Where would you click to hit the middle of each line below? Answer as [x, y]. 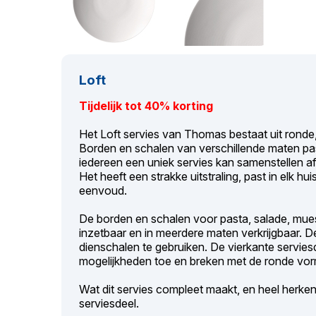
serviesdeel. [109, 303]
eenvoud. [103, 190]
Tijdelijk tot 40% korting [146, 106]
